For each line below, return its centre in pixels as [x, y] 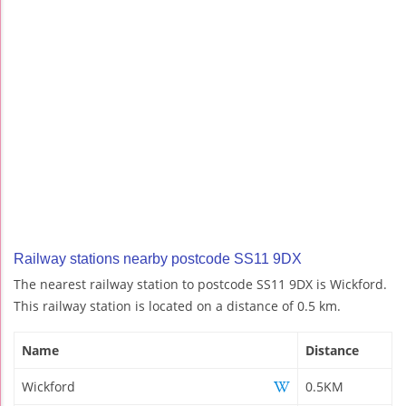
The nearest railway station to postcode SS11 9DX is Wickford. [200, 284]
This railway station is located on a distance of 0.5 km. [177, 305]
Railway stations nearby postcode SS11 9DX [158, 258]
